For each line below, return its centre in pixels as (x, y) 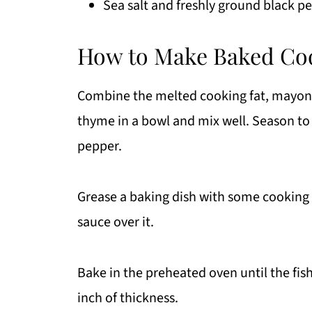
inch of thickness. (128, 298)
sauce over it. (116, 223)
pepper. (100, 147)
